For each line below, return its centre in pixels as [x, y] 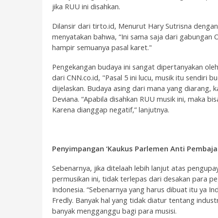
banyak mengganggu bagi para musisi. [114, 211]
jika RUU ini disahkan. [86, 6]
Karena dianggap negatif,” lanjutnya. [111, 109]
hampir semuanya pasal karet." [102, 47]
